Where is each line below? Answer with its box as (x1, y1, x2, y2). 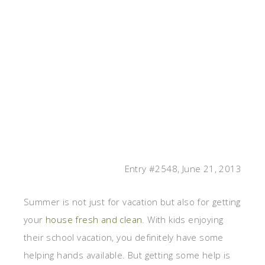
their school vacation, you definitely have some (24, 231, 224, 244)
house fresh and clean (46, 214, 143, 226)
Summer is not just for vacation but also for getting (24, 196, 241, 208)
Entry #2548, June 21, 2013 (124, 163, 241, 175)
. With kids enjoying (142, 214, 224, 226)
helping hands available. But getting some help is (24, 249, 231, 261)
